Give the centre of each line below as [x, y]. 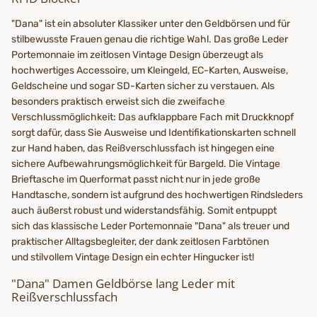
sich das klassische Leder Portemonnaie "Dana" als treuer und [150, 226]
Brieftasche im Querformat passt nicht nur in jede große [136, 179]
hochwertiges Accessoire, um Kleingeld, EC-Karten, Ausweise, [150, 70]
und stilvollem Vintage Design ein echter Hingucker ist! [133, 257]
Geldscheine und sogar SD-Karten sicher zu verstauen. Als [143, 86]
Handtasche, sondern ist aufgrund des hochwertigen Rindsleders [157, 195]
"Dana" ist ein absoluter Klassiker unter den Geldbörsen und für [151, 23]
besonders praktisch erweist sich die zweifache [118, 101]
